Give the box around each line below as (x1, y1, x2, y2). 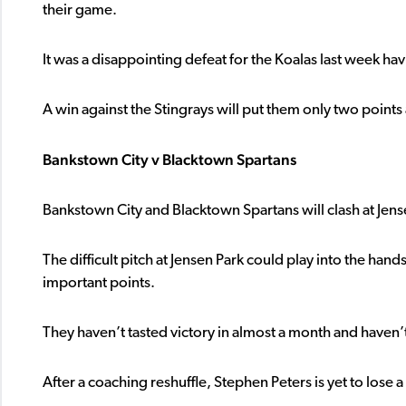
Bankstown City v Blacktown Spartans (43, 150, 296, 169)
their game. (43, 3, 117, 19)
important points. (43, 275, 155, 292)
